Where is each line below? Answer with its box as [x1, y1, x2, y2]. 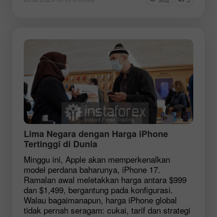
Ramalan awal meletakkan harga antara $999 [24, 173, 186, 186]
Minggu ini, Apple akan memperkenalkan [24, 153, 170, 165]
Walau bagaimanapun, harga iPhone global [24, 193, 177, 206]
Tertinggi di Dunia [24, 137, 97, 150]
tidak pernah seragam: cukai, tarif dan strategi [24, 203, 190, 216]
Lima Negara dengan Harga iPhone [24, 127, 168, 140]
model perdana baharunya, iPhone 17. [24, 163, 160, 175]
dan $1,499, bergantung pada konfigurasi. [24, 183, 173, 196]
